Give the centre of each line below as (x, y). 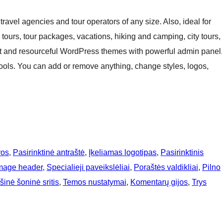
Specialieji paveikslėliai (88, 167)
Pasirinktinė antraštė (49, 153)
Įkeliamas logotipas (123, 153)
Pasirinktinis (182, 153)
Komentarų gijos (159, 182)
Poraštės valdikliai (166, 167)
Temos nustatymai (95, 182)
